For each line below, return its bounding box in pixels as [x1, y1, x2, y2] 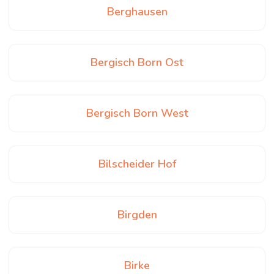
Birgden [117, 207, 157, 222]
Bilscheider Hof [98, 157, 176, 171]
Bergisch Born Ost [91, 55, 183, 70]
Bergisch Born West [86, 106, 188, 120]
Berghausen [106, 4, 168, 19]
